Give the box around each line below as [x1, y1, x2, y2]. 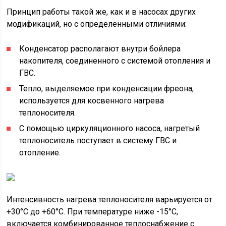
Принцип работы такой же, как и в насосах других [7, 7, 196, 17]
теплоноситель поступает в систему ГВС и [19, 136, 177, 145]
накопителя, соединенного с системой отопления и [19, 56, 211, 66]
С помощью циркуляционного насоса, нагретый [19, 124, 200, 133]
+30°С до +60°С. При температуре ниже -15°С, [7, 207, 179, 216]
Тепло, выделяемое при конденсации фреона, [19, 84, 194, 93]
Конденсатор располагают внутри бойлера [19, 44, 181, 53]
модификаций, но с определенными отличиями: [7, 19, 187, 29]
